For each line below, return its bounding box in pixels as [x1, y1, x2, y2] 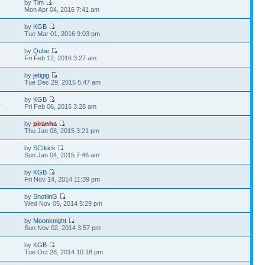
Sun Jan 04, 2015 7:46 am [24, 151, 100, 159]
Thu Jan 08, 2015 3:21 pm [24, 127, 100, 134]
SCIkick [33, 144, 56, 151]
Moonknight [33, 217, 67, 224]
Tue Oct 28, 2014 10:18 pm [24, 248, 104, 256]
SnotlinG [33, 193, 58, 200]
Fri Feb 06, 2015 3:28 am [24, 103, 97, 110]
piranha [33, 120, 57, 127]
